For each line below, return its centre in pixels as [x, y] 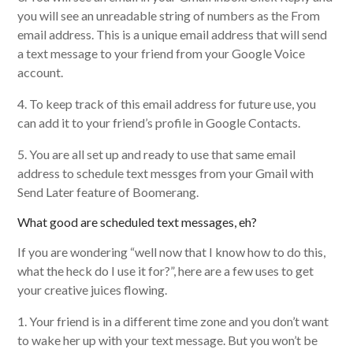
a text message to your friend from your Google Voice [162, 53]
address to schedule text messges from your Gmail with [166, 173]
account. [41, 72]
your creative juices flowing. [93, 289]
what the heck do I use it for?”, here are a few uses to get [166, 270]
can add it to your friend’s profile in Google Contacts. [159, 122]
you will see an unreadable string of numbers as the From [169, 15]
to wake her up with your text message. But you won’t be [168, 340]
